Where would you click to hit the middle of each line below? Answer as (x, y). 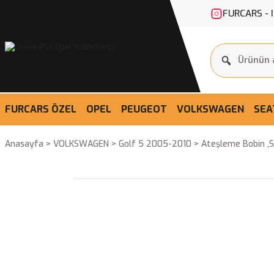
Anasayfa (24, 144)
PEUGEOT (144, 109)
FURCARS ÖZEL (41, 109)
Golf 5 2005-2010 (155, 144)
